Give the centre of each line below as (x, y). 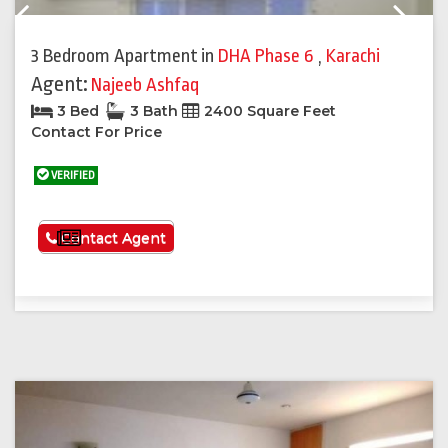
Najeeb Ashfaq (145, 85)
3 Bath (154, 111)
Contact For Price (96, 132)
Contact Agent (112, 238)
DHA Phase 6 (268, 56)
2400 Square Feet (268, 111)
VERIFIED (72, 176)
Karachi (353, 56)
